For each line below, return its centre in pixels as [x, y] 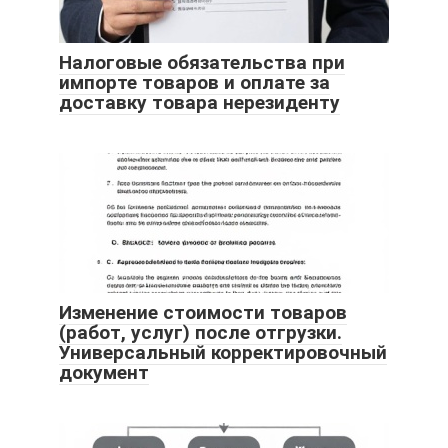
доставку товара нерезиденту [199, 103]
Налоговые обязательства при [202, 63]
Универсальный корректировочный [223, 353]
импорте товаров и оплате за [194, 83]
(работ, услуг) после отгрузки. [200, 333]
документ [104, 373]
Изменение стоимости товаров [203, 313]
